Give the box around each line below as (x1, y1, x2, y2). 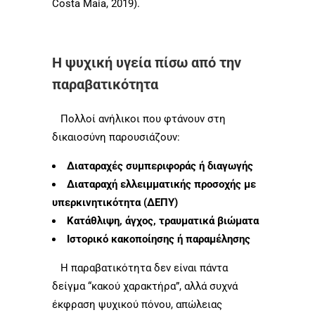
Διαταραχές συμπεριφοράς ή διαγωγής (67, 159, 253, 172)
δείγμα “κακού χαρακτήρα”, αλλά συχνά (52, 279, 238, 292)
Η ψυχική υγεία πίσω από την (52, 53, 241, 71)
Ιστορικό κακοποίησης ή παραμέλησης (67, 232, 250, 245)
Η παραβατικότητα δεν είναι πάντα (52, 261, 228, 274)
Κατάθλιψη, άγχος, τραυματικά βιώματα (67, 214, 259, 227)
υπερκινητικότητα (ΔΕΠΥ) (52, 195, 178, 209)
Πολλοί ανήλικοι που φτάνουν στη (52, 112, 226, 125)
